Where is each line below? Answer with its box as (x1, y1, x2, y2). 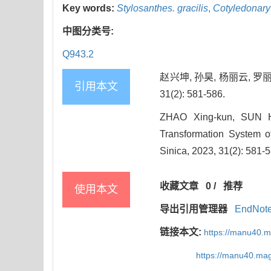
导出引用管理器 (160, 204, 228, 215)
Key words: (62, 3, 117, 14)
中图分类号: (62, 26, 116, 37)
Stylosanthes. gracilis (117, 3, 208, 14)
